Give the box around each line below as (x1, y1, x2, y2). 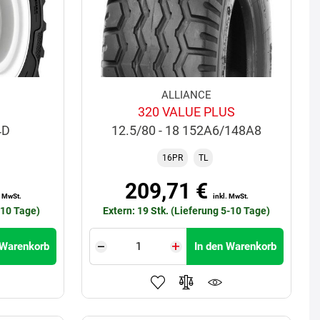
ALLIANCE (161, 89, 212, 102)
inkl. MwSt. (212, 192, 249, 201)
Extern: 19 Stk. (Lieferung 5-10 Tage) (103, 205, 271, 217)
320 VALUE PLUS (138, 104, 236, 120)
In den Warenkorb (194, 240, 276, 254)
